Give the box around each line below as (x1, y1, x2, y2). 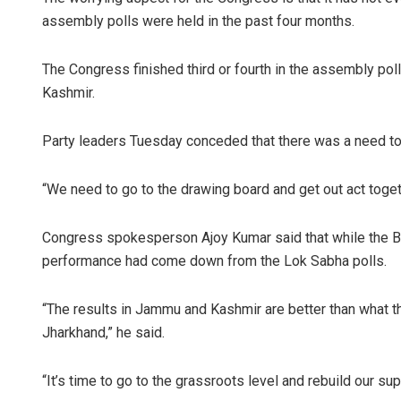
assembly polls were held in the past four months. (42, 12, 354, 30)
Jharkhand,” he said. (42, 323, 165, 341)
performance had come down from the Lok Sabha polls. (42, 252, 387, 269)
